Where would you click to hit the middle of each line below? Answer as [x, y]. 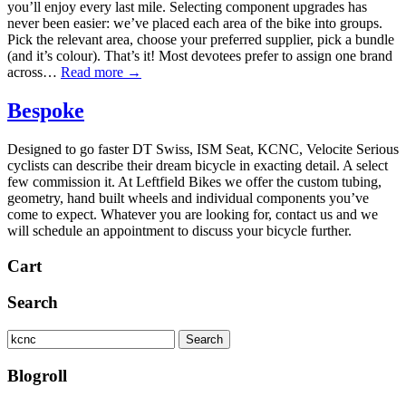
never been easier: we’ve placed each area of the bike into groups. [195, 24]
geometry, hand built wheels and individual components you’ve [188, 198]
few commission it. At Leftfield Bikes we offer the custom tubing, [194, 181]
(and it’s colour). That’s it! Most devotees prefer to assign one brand [200, 56]
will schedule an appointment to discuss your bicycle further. [179, 230]
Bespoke [46, 111]
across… [34, 72]
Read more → [101, 72]
